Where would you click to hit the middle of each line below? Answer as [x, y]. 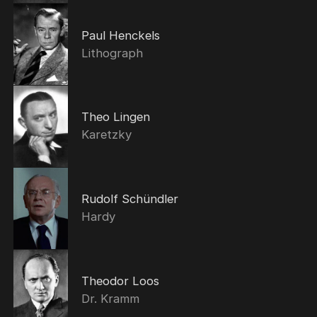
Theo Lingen [115, 117]
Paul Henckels [120, 35]
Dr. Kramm [110, 298]
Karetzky [106, 135]
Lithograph [112, 53]
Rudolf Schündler [129, 199]
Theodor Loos [120, 281]
